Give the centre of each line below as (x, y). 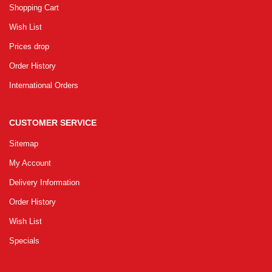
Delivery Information (44, 182)
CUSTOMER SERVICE (53, 122)
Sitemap (24, 143)
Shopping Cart (34, 7)
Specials (24, 240)
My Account (30, 163)
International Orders (44, 85)
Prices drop (29, 46)
